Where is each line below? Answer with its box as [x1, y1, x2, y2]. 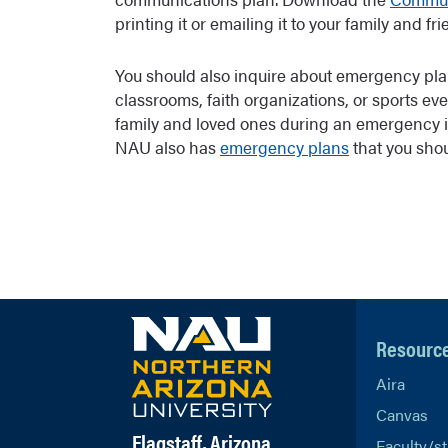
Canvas [375, 403, 428, 426]
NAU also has [115, 135, 220, 159]
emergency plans [220, 135, 349, 159]
